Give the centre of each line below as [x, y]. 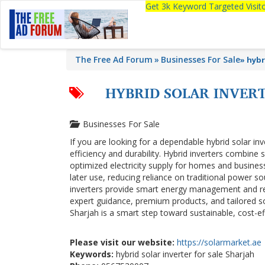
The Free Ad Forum [114, 59]
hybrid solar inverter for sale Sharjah [184, 254]
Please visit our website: [122, 242]
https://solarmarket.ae [219, 242]
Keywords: [92, 254]
